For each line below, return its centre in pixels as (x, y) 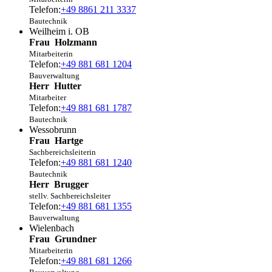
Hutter (68, 86)
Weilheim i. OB (59, 32)
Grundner (76, 239)
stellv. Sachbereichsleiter (70, 196)
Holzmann (76, 42)
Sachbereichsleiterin (63, 152)
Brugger (71, 185)
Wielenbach (52, 228)
